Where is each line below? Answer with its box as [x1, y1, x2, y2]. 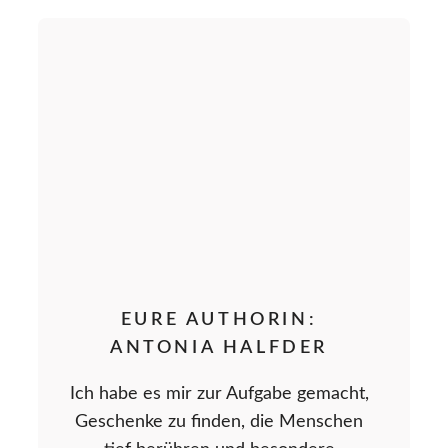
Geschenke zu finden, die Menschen [75, 413, 363, 432]
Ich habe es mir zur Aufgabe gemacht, [69, 385, 369, 404]
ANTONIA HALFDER [109, 339, 328, 358]
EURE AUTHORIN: [120, 311, 318, 330]
